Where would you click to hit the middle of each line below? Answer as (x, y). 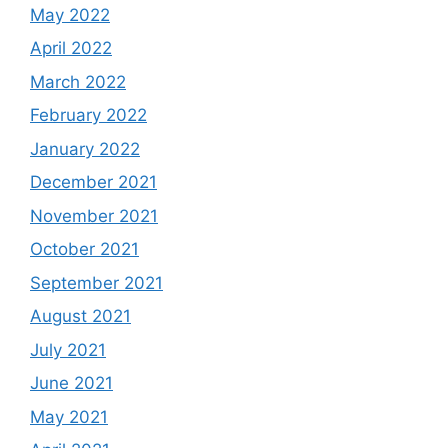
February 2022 (88, 115)
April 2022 (71, 48)
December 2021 (93, 182)
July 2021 (68, 349)
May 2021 (69, 416)
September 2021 (96, 282)
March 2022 (78, 81)
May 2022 (70, 14)
